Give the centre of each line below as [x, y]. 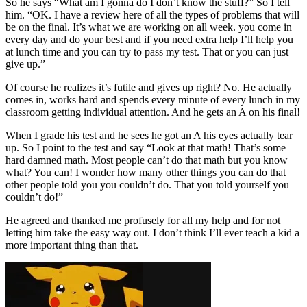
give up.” [25, 64]
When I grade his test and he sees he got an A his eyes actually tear [149, 135]
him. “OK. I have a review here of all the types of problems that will [152, 14]
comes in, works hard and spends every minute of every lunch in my [153, 99]
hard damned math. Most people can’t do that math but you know [147, 160]
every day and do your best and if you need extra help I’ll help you [149, 39]
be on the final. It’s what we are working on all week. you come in [149, 27]
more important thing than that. [72, 245]
